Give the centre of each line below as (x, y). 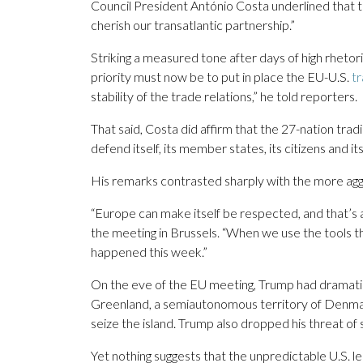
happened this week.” (149, 252)
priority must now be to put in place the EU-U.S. (221, 77)
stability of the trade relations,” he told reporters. (224, 96)
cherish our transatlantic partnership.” (193, 25)
